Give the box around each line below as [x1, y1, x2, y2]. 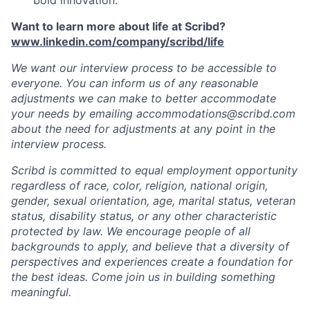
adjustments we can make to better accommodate [11, 91, 276, 106]
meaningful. [11, 285, 71, 300]
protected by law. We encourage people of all [11, 224, 250, 239]
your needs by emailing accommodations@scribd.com [11, 107, 295, 121]
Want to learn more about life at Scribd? [11, 19, 226, 34]
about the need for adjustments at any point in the [11, 122, 275, 136]
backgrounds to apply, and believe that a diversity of [11, 239, 289, 254]
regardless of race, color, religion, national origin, [11, 179, 268, 193]
